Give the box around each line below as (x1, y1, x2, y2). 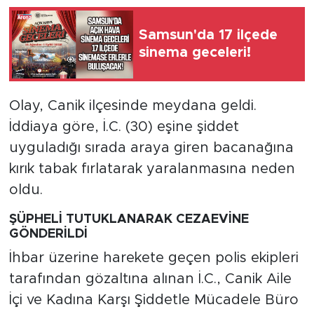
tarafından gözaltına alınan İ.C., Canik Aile (8, 272, 292, 287)
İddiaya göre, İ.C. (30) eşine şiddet (8, 119, 239, 134)
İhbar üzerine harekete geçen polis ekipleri (8, 251, 299, 266)
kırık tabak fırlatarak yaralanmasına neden (8, 161, 295, 176)
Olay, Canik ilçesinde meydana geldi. (8, 98, 257, 113)
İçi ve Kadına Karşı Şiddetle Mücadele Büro (8, 293, 299, 308)
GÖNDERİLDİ (8, 227, 88, 240)
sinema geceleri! (139, 46, 251, 60)
